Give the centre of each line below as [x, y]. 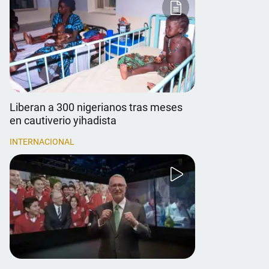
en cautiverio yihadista [63, 120]
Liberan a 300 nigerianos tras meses [96, 107]
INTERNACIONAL [42, 141]
